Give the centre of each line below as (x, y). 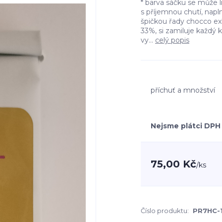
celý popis (172, 40)
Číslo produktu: (165, 211)
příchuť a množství (183, 90)
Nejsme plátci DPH (186, 126)
